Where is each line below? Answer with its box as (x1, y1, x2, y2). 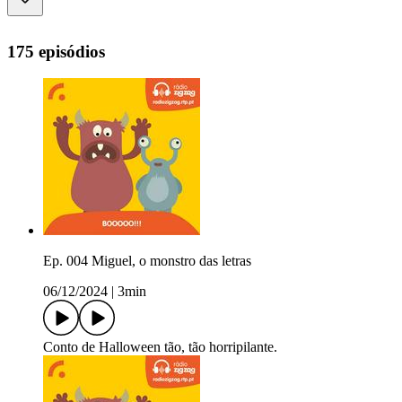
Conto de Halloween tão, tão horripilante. (43, 339, 277, 355)
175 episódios (7, 41, 105, 61)
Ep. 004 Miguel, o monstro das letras (43, 253, 251, 269)
